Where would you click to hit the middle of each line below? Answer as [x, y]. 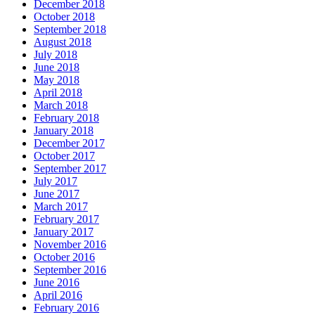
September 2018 [70, 29]
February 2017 [66, 219]
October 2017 [64, 155]
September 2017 [70, 168]
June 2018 [57, 67]
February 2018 [66, 117]
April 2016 [58, 295]
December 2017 [69, 143]
